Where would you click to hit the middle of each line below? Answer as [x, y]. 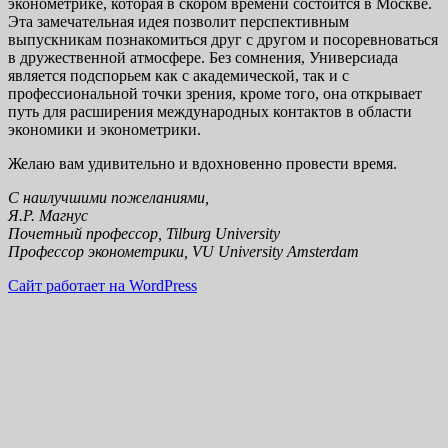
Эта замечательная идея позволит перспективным [178, 21]
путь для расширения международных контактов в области [210, 111]
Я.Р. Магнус [48, 215]
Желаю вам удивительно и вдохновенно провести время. [202, 163]
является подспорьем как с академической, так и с [178, 75]
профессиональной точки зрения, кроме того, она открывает [215, 93]
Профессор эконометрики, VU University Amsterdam [183, 251]
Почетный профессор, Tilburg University [144, 233]
